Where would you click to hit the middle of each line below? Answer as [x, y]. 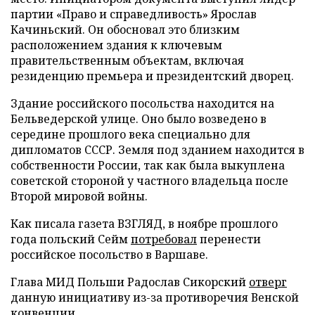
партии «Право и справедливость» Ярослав [134, 14]
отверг [268, 282]
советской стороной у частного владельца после [149, 180]
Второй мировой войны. [79, 196]
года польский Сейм [71, 239]
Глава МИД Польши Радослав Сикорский [130, 282]
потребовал [164, 239]
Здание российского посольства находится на [142, 103]
